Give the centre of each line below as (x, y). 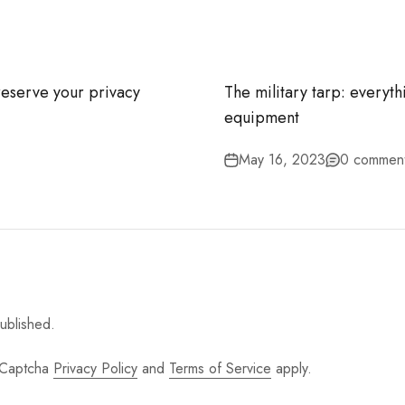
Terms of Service (220, 368)
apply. (292, 368)
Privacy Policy (95, 368)
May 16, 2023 (282, 160)
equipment (262, 118)
